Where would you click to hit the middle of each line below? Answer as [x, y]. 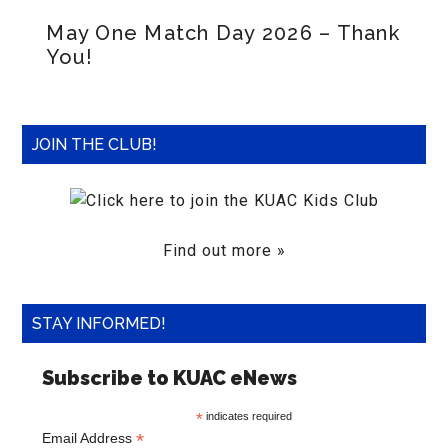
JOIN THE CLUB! [95, 144]
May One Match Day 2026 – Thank [223, 33]
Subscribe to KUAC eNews [170, 378]
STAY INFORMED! [99, 323]
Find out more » [224, 250]
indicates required [247, 416]
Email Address [89, 438]
